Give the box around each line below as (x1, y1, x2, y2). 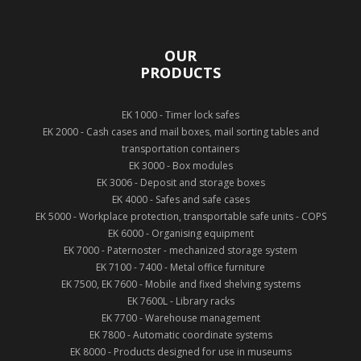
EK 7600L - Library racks (127, 294, 234, 308)
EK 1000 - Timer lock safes (122, 108, 239, 122)
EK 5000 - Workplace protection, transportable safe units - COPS (35, 210, 326, 223)
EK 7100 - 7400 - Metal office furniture (96, 260, 265, 274)
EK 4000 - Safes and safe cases (111, 193, 250, 206)
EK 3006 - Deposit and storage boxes (96, 176, 265, 189)
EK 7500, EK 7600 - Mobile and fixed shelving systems (60, 277, 301, 291)
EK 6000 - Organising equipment (107, 226, 254, 240)
